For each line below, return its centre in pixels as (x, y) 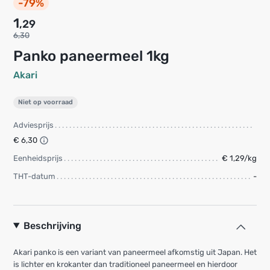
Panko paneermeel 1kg (96, 56)
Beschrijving (52, 225)
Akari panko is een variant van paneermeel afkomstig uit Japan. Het (135, 252)
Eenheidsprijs (38, 158)
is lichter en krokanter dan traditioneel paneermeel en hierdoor (125, 264)
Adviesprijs (33, 125)
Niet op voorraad (46, 102)
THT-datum (34, 176)
